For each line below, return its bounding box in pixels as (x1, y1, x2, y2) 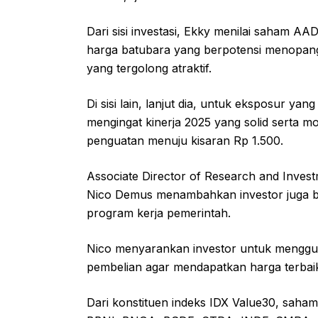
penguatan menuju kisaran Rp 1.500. (87, 133, 283, 148)
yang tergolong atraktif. (87, 60, 215, 75)
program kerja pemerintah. (87, 205, 234, 220)
